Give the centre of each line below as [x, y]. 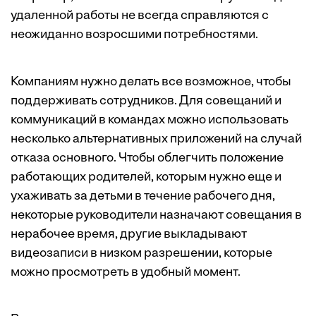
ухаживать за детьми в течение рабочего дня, [143, 197]
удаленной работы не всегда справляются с [140, 16]
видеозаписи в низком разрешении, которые [141, 254]
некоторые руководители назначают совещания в [156, 216]
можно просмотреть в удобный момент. [126, 273]
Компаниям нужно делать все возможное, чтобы [151, 83]
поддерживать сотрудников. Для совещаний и [146, 102]
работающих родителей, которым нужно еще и [146, 178]
